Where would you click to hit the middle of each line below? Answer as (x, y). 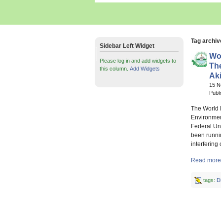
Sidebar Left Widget (127, 46)
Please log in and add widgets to (138, 61)
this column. (115, 69)
